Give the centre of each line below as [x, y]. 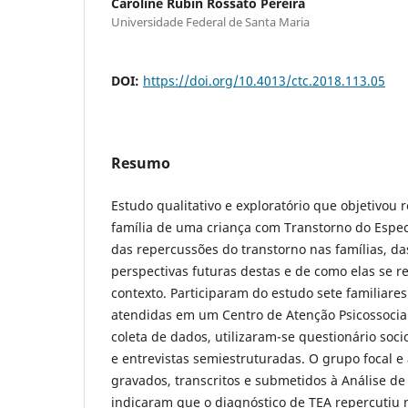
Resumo [141, 163]
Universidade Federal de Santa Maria [210, 21]
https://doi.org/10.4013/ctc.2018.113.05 [264, 80]
